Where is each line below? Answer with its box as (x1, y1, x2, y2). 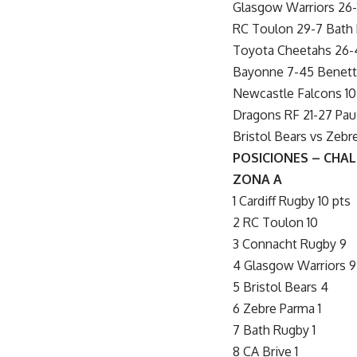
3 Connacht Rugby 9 (233, 235, 347, 252)
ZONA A (233, 171, 282, 187)
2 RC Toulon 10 (233, 214, 318, 230)
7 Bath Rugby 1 (233, 321, 316, 338)
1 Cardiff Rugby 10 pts (233, 192, 351, 209)
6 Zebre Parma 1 (233, 300, 321, 316)
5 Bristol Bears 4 (233, 278, 328, 295)
